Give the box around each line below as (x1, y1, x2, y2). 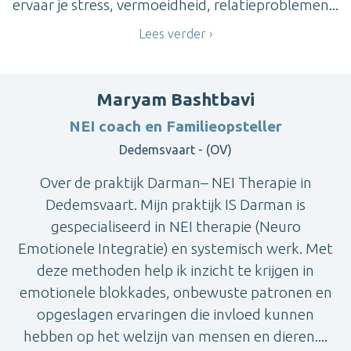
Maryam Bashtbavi (96, 89, 255, 109)
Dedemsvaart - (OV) (119, 142, 232, 157)
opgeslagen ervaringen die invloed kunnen (37, 305, 314, 323)
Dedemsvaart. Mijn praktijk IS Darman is (45, 195, 306, 213)
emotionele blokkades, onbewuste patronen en (19, 283, 332, 301)
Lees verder (139, 27, 206, 42)
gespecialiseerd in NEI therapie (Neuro (50, 217, 301, 235)
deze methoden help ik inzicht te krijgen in (37, 261, 314, 279)
